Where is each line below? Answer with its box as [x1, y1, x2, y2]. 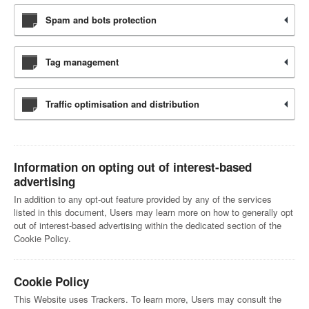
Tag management [46, 55, 119, 68]
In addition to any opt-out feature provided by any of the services [14, 192, 272, 206]
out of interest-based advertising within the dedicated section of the [14, 219, 281, 232]
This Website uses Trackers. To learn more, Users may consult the [14, 292, 281, 306]
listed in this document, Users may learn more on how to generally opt [14, 206, 293, 219]
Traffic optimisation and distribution [46, 97, 199, 110]
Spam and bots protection [46, 13, 157, 26]
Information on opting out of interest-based [14, 159, 252, 175]
